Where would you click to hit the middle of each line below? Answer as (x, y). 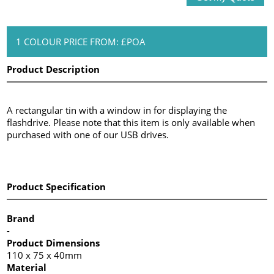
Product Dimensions (54, 243)
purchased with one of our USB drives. (88, 134)
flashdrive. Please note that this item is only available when (131, 122)
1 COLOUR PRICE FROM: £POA (81, 41)
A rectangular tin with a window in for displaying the (117, 110)
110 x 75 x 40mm (45, 255)
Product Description (54, 69)
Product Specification (57, 186)
